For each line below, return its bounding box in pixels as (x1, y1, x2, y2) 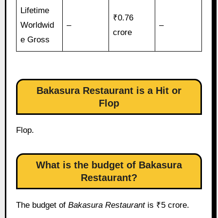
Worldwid (20, 20, 54, 30)
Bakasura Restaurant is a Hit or (36, 85, 182, 96)
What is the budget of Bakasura (36, 160, 182, 171)
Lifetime (20, 5, 50, 15)
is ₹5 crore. (145, 200, 189, 210)
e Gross (20, 35, 50, 44)
